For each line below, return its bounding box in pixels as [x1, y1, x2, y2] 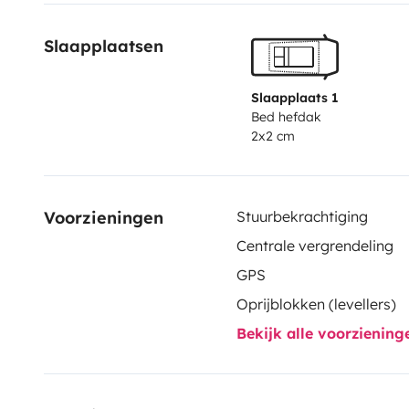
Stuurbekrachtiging [236, 206, 368, 225]
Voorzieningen [44, 206, 163, 228]
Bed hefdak [250, 108, 321, 125]
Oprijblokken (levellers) [236, 294, 396, 313]
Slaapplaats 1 [250, 89, 339, 106]
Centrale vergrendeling [236, 236, 393, 255]
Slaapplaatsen [44, 35, 163, 57]
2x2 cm [250, 127, 295, 144]
